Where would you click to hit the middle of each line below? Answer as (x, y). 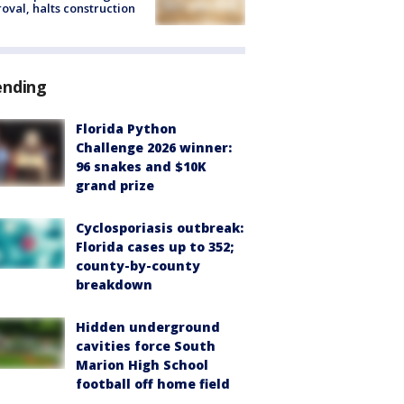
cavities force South (146, 346)
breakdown (114, 285)
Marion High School (142, 365)
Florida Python (126, 129)
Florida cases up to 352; (155, 247)
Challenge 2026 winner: (154, 148)
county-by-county (138, 266)
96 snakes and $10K (141, 167)
